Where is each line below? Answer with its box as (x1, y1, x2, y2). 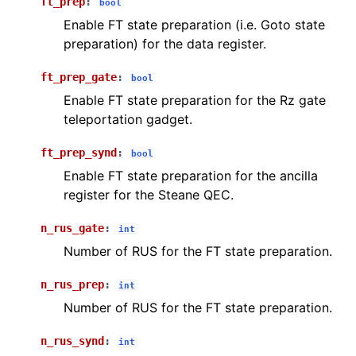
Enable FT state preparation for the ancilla (64, 167, 318, 184)
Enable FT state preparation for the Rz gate (64, 91, 326, 108)
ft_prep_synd (41, 145, 117, 159)
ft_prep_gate (41, 70, 117, 83)
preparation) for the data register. (64, 35, 266, 52)
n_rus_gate (41, 221, 104, 234)
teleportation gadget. (64, 110, 192, 127)
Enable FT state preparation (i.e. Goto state (64, 16, 325, 33)
